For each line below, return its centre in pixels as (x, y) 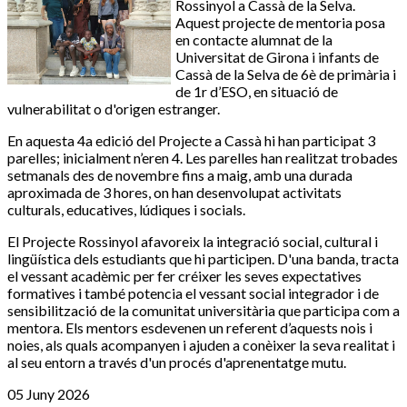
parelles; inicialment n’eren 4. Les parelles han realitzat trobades (203, 158)
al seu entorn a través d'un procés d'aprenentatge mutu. (177, 362)
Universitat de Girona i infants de (277, 57)
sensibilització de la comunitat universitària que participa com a (203, 311)
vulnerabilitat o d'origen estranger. (114, 109)
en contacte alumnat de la (254, 40)
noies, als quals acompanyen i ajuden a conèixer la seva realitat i (201, 345)
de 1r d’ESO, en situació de (257, 92)
